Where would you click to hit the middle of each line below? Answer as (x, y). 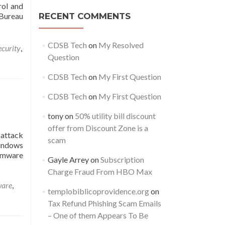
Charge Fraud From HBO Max (100, 172)
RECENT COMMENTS (85, 16)
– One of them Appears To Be (98, 215)
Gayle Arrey (68, 159)
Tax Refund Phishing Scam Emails (104, 203)
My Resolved (121, 45)
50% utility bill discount (115, 116)
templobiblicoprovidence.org (98, 191)
